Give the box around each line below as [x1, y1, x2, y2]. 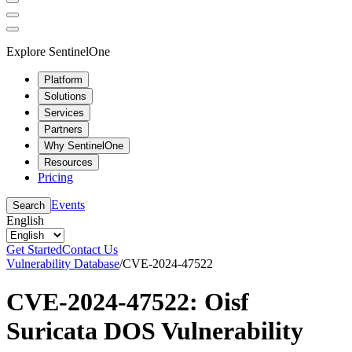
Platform [44, 73, 82, 86]
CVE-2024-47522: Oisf [6, 287, 249, 316]
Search [13, 199, 45, 211]
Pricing [38, 170, 73, 184]
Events [51, 197, 85, 211]
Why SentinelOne [44, 139, 123, 152]
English [6, 213, 44, 227]
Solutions [44, 90, 86, 102]
